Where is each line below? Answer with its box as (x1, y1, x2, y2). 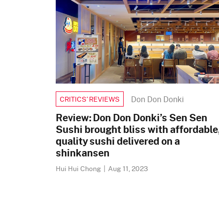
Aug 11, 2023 (108, 163, 148, 174)
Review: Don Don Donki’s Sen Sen (56, 110, 207, 125)
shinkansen (56, 145, 109, 160)
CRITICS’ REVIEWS (60, 94, 120, 104)
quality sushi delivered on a (56, 133, 180, 148)
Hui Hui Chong (56, 163, 103, 174)
